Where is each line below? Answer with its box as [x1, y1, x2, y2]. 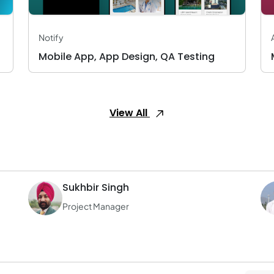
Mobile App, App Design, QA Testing [39, 50, 215, 64]
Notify [39, 32, 64, 43]
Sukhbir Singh [62, 180, 129, 194]
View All [109, 106, 150, 120]
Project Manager [62, 201, 129, 212]
